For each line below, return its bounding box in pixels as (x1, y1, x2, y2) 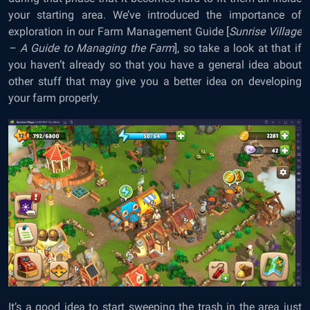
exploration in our (8, 24, 98, 38)
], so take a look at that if (174, 41, 302, 55)
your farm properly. (8, 91, 100, 104)
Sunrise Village (229, 24, 302, 38)
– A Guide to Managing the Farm (8, 41, 175, 55)
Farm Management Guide (98, 24, 224, 38)
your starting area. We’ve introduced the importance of (8, 8, 302, 21)
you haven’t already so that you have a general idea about (8, 57, 302, 71)
